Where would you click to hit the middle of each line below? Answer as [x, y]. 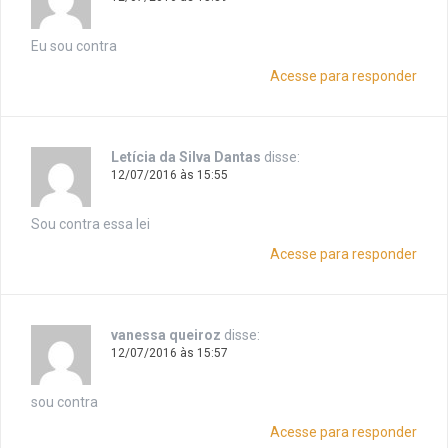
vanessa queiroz [166, 335]
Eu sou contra [74, 46]
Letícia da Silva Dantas [186, 157]
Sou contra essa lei [90, 224]
